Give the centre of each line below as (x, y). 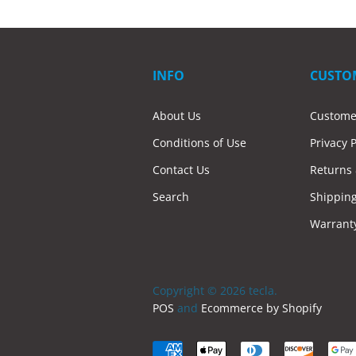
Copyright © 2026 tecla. (215, 290)
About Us (177, 115)
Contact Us (181, 169)
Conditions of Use (199, 142)
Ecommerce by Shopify (261, 308)
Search (171, 196)
